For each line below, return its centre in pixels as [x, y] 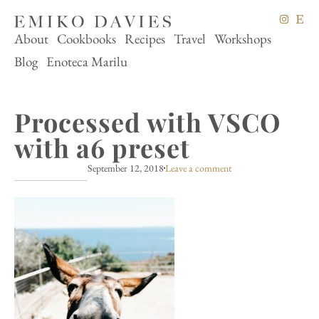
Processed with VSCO [148, 121]
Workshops [243, 38]
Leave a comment [198, 168]
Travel [190, 38]
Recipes [145, 38]
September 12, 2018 [126, 168]
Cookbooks [87, 38]
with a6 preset [102, 147]
